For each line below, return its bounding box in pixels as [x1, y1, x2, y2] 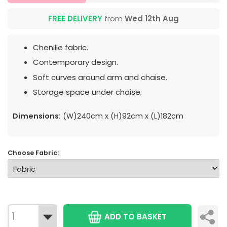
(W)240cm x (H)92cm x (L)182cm [61, 111, 183, 122]
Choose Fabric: [8, 148, 59, 158]
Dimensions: [13, 111, 61, 122]
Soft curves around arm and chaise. [33, 71, 167, 83]
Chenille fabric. [33, 42, 88, 53]
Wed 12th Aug [125, 13, 179, 24]
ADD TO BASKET [104, 211, 167, 222]
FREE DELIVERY [48, 13, 102, 24]
